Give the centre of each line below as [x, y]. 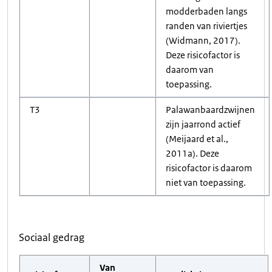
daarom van [190, 70]
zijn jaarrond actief [203, 124]
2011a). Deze [192, 153]
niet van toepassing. [206, 182]
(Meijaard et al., [197, 139]
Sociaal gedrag [52, 237]
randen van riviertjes [206, 26]
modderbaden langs [206, 11]
